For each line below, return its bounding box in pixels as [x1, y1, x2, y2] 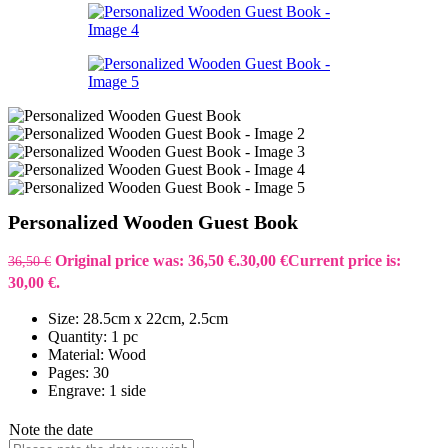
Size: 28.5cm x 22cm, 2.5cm [48, 310, 228, 328]
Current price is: [288, 252, 401, 270]
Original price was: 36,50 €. [55, 252, 240, 270]
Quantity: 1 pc [48, 328, 138, 346]
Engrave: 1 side [48, 382, 146, 400]
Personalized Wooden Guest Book [8, 211, 298, 234]
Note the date [9, 421, 93, 439]
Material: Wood [48, 346, 146, 364]
